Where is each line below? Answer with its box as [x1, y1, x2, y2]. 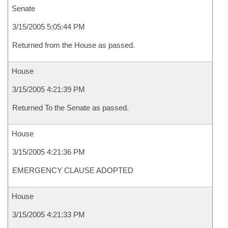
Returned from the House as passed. [12, 41, 135, 49]
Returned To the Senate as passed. [12, 103, 129, 112]
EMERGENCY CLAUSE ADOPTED [12, 166, 133, 175]
